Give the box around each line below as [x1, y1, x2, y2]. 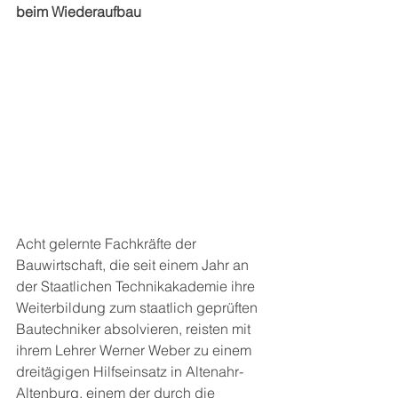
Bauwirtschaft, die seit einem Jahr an [16, 256, 252, 274]
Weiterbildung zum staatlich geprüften [16, 298, 261, 316]
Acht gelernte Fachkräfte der [16, 235, 200, 252]
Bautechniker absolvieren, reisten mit [16, 320, 254, 338]
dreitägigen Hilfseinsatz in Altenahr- [16, 362, 243, 380]
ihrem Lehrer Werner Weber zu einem [16, 341, 255, 359]
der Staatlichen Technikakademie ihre [16, 277, 259, 295]
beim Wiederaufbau [16, 3, 141, 20]
